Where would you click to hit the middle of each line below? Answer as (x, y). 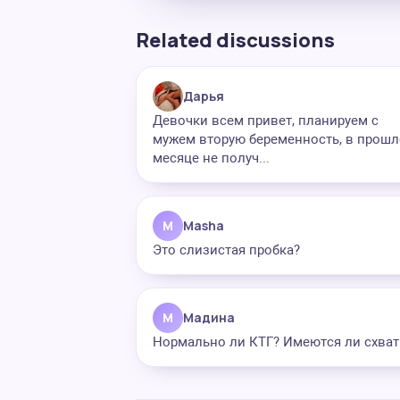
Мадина (209, 317)
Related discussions (235, 40)
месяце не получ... (211, 158)
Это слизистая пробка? (226, 250)
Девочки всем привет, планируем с (266, 121)
